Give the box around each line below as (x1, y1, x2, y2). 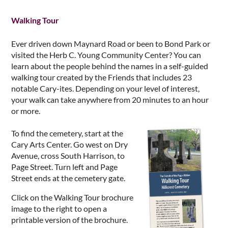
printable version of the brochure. (11, 215, 129, 225)
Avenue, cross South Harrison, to (11, 151, 125, 161)
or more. (11, 106, 40, 116)
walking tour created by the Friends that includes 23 (11, 72, 192, 82)
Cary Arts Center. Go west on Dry (11, 139, 128, 150)
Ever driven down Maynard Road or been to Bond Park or (11, 39, 210, 49)
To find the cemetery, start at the (11, 128, 123, 138)
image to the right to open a (11, 204, 107, 214)
